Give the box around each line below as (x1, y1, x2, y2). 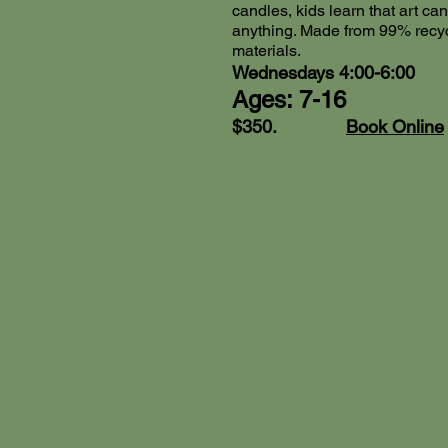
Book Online (346, 116, 444, 138)
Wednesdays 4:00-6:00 (232, 62, 415, 84)
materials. (232, 41, 301, 61)
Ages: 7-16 (232, 86, 346, 114)
